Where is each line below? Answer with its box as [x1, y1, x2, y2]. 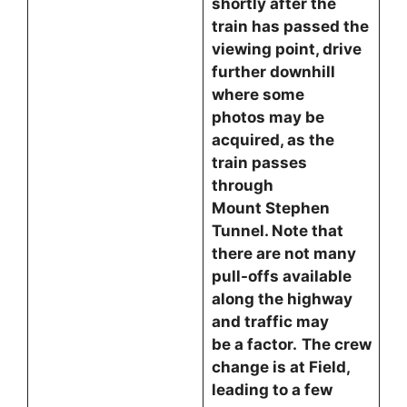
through [211, 176, 273, 194]
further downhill [211, 63, 335, 81]
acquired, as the [211, 131, 334, 149]
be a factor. [211, 335, 297, 353]
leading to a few [211, 381, 333, 399]
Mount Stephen [211, 199, 330, 217]
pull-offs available [211, 267, 352, 285]
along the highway [211, 290, 352, 308]
